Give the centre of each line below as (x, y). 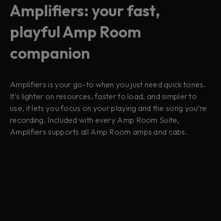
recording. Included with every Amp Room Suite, (95, 120)
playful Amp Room (75, 31)
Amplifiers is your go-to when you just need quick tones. (108, 84)
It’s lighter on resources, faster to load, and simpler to (104, 96)
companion (50, 53)
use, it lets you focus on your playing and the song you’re (109, 108)
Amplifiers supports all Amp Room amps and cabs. (99, 131)
